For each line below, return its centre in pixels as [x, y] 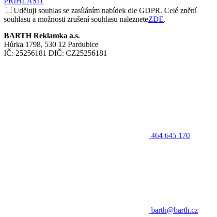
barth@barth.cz [175, 210]
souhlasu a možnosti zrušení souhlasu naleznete [76, 19]
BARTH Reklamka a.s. [42, 35]
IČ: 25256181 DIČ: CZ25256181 [55, 53]
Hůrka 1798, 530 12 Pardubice [51, 44]
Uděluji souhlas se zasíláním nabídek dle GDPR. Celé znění [105, 10]
